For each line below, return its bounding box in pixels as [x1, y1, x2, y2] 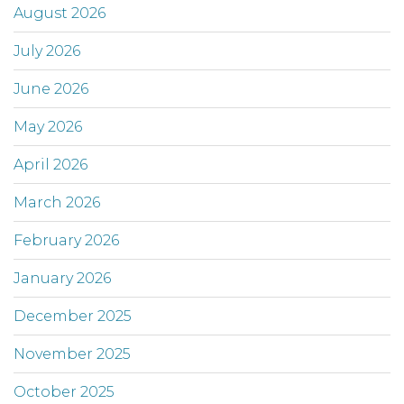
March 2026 [14, 194, 100, 212]
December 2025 [14, 308, 132, 326]
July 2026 [14, 42, 80, 60]
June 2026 [14, 80, 88, 98]
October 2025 [14, 383, 115, 401]
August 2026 [14, 5, 106, 23]
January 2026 [14, 270, 111, 288]
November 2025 [14, 345, 131, 363]
